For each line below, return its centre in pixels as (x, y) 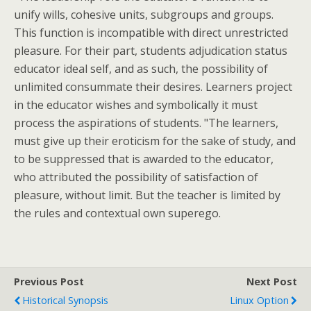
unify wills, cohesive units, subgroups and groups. (144, 15)
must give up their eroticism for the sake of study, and (155, 141)
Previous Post (49, 281)
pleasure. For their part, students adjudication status (151, 51)
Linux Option (259, 300)
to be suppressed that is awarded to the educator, (144, 159)
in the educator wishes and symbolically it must (136, 105)
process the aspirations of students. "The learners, (146, 123)
